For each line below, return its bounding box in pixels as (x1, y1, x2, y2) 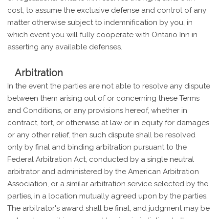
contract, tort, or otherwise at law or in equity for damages (7, 118, 209, 127)
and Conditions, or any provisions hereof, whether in (7, 106, 187, 115)
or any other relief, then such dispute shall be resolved (7, 130, 196, 139)
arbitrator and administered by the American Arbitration (7, 167, 199, 176)
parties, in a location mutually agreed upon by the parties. (7, 191, 208, 200)
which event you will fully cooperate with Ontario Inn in (7, 30, 197, 39)
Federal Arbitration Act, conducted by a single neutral (7, 154, 194, 164)
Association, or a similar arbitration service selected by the (7, 179, 208, 188)
